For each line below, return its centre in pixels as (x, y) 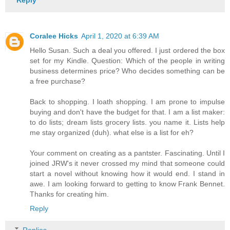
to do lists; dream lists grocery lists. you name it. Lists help (127, 122)
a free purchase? (57, 81)
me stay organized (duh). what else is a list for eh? (112, 133)
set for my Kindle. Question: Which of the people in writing (127, 61)
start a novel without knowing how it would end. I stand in (127, 174)
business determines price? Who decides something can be (127, 71)
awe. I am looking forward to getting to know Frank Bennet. (127, 184)
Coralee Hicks (54, 36)
